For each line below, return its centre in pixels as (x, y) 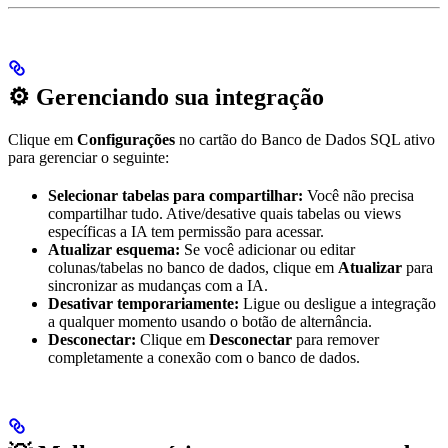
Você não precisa (358, 195)
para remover (335, 339)
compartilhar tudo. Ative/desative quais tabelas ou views (224, 213)
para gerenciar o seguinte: (88, 157)
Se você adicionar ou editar (267, 249)
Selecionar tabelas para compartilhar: (175, 195)
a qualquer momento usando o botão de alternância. (210, 321)
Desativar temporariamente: (143, 303)
